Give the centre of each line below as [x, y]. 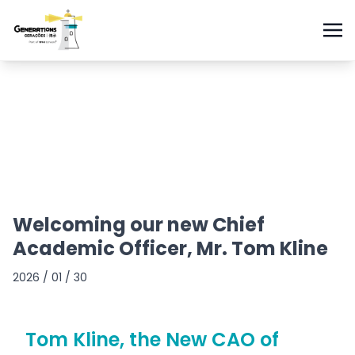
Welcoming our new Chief [139, 225]
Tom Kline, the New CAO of [152, 340]
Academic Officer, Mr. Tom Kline [170, 248]
